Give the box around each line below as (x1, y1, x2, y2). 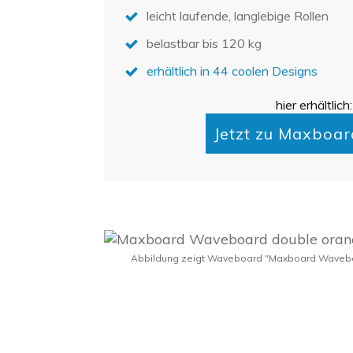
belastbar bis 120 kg (147, 35, 262, 51)
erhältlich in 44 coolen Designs (147, 63, 318, 79)
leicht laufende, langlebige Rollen (147, 8, 329, 24)
